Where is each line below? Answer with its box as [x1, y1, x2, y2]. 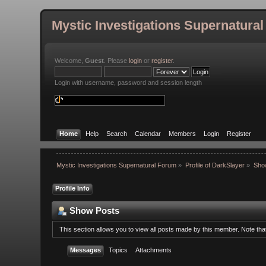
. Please [104, 57, 129, 64]
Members [168, 129, 196, 137]
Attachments [135, 246, 172, 254]
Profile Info [55, 184, 90, 192]
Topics [109, 246, 128, 254]
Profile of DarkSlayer [185, 161, 245, 169]
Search [106, 129, 127, 137]
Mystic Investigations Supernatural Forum [56, 161, 176, 169]
